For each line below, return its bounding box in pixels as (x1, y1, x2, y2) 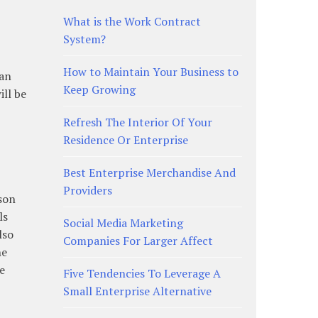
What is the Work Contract (62, 13, 201, 29)
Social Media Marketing (62, 214, 183, 231)
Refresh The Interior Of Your (62, 114, 212, 130)
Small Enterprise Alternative (62, 283, 212, 299)
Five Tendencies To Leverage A (62, 265, 221, 281)
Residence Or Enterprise (62, 131, 188, 148)
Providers (62, 182, 112, 198)
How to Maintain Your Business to (62, 63, 238, 79)
